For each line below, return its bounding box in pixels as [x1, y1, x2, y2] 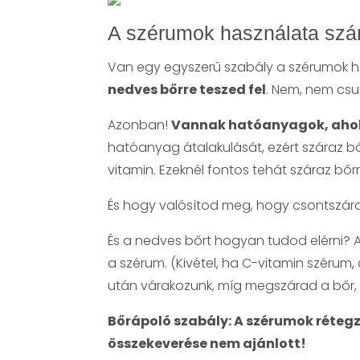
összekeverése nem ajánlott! [108, 333, 307, 353]
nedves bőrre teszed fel [108, 80, 267, 99]
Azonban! [108, 115, 172, 134]
